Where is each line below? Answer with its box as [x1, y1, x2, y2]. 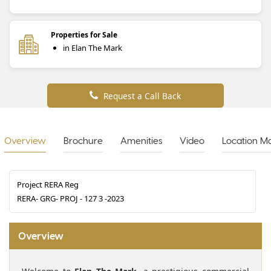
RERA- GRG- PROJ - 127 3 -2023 [17, 192, 124, 204]
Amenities [120, 134, 162, 146]
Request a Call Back [103, 90, 181, 102]
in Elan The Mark [63, 42, 122, 53]
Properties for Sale [51, 29, 117, 40]
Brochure [64, 134, 103, 146]
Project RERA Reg [17, 178, 79, 190]
